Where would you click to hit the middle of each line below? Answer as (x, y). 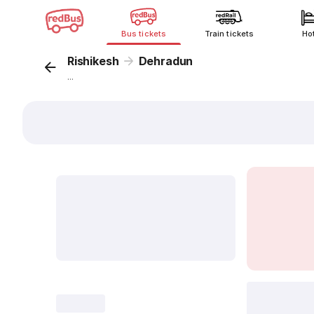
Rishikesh (93, 61)
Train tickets (229, 34)
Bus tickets (144, 34)
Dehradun (166, 61)
